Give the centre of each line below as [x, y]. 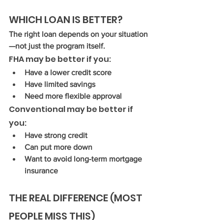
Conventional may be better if [72, 109]
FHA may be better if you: [60, 59]
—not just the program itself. [57, 46]
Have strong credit [56, 135]
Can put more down [58, 147]
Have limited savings [60, 84]
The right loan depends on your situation [78, 34]
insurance [41, 171]
